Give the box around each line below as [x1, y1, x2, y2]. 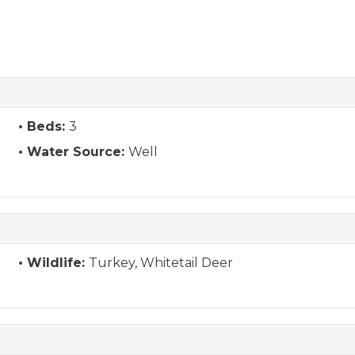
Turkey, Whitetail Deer [88, 255, 233, 270]
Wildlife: [26, 255, 89, 270]
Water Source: [26, 144, 128, 159]
